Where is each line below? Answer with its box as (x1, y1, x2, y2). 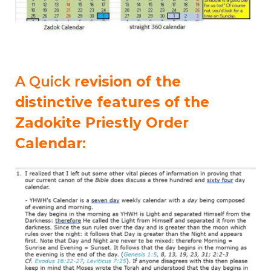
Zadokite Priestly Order (15, 114, 189, 131)
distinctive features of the (15, 93, 209, 111)
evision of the (80, 73, 181, 90)
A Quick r (15, 73, 80, 90)
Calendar (15, 134, 82, 152)
